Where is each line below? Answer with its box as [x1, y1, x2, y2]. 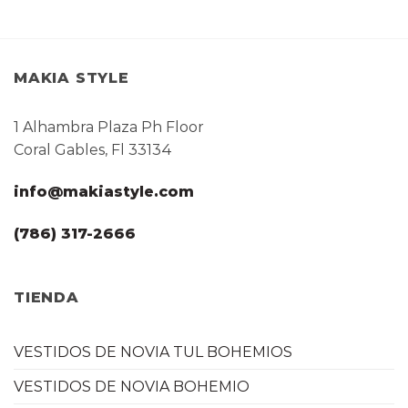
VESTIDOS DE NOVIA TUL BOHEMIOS [14, 343, 292, 362]
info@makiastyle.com [14, 183, 199, 201]
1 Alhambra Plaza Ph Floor [14, 118, 204, 137]
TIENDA [14, 288, 79, 306]
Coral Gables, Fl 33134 [14, 141, 172, 159]
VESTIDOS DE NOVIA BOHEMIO [14, 378, 250, 396]
